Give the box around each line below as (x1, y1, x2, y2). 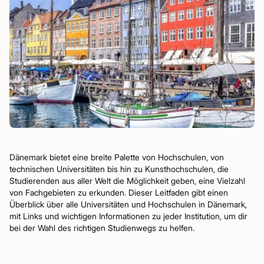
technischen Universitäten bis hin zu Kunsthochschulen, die (9, 164, 229, 174)
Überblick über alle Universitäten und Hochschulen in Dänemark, (9, 199, 247, 209)
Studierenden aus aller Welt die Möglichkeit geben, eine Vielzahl (9, 176, 245, 186)
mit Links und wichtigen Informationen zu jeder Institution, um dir (9, 211, 247, 221)
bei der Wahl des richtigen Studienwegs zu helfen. (9, 223, 194, 233)
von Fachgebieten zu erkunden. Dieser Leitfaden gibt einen (9, 187, 228, 197)
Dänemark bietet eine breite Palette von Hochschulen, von (9, 152, 224, 162)
